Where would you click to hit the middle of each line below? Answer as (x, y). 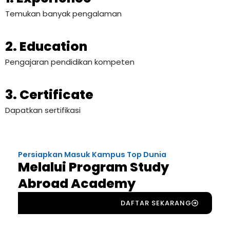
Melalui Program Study (93, 167)
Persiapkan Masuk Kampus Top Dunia (92, 155)
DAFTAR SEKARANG (156, 203)
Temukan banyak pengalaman (63, 14)
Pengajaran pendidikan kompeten (70, 62)
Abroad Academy (77, 183)
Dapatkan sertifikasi (43, 110)
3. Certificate (49, 95)
